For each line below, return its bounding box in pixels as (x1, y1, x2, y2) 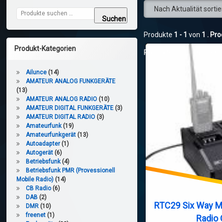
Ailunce (26, 68, 47, 76)
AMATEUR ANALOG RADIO (26, 95, 98, 103)
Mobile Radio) (16, 175, 54, 183)
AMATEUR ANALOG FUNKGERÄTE (26, 77, 116, 85)
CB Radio (26, 184, 52, 192)
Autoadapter (26, 140, 60, 147)
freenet (26, 211, 46, 219)
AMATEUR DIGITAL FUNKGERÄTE (26, 104, 114, 111)
